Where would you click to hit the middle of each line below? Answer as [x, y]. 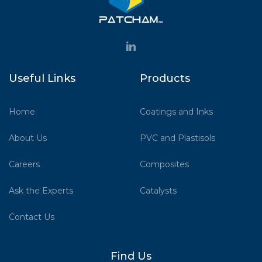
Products [165, 78]
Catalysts [158, 190]
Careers [24, 164]
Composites [164, 164]
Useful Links [42, 78]
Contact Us [32, 217]
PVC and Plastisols [177, 138]
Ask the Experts [41, 190]
